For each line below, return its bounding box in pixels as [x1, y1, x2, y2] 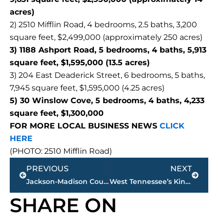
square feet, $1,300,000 [10, 109, 104, 118]
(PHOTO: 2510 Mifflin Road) [10, 146, 112, 156]
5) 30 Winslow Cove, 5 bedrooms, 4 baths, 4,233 [10, 96, 204, 106]
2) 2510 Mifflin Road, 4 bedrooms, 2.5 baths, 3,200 [10, 20, 197, 30]
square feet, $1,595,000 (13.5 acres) [10, 58, 150, 68]
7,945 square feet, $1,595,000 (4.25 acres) [10, 83, 164, 93]
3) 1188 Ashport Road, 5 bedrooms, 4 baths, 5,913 [10, 45, 206, 55]
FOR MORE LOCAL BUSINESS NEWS [10, 121, 160, 131]
